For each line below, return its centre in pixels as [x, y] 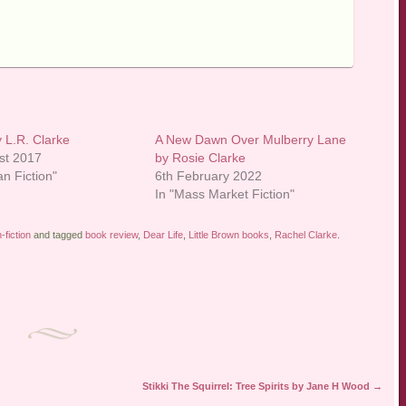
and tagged [58, 235]
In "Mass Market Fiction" [225, 194]
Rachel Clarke [305, 235]
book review [111, 235]
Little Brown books [228, 235]
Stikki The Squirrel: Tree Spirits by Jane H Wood [257, 387]
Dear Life [163, 235]
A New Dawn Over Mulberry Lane [251, 140]
